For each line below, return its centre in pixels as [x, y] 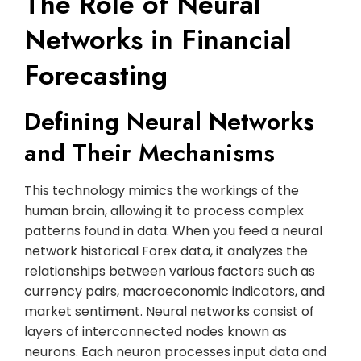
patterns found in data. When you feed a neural [173, 230]
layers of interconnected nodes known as [156, 331]
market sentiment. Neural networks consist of [169, 311]
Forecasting [96, 75]
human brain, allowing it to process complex [164, 210]
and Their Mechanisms [149, 152]
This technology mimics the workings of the [162, 190]
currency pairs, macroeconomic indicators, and [174, 291]
